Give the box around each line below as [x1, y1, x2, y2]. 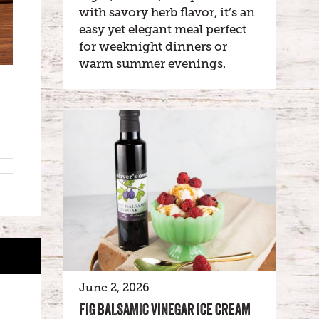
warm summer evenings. [79, 57, 226, 70]
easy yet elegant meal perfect [79, 23, 246, 36]
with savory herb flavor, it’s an [79, 6, 255, 19]
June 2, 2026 [79, 281, 150, 294]
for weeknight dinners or [79, 40, 227, 53]
